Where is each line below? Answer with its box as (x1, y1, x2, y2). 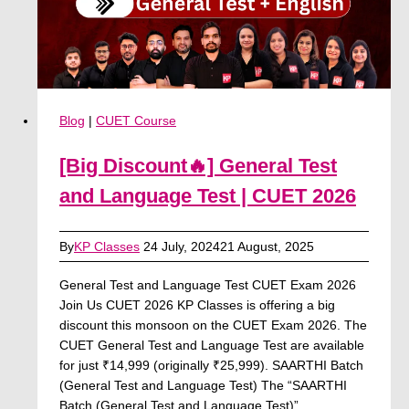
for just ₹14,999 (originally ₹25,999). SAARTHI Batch (59, 357, 363, 372)
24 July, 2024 (143, 238, 220, 254)
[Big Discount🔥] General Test (59, 153, 337, 177)
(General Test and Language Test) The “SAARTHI (59, 377, 347, 393)
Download (123, 3, 181, 18)
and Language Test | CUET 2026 (59, 184, 356, 207)
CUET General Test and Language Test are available (59, 337, 364, 352)
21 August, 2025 (220, 238, 314, 254)
